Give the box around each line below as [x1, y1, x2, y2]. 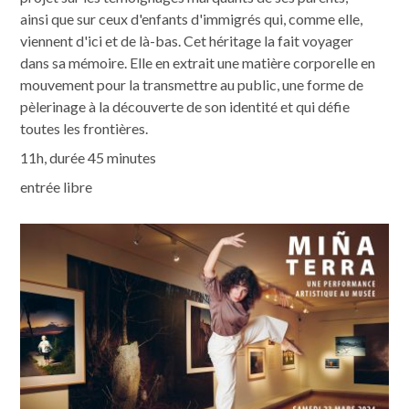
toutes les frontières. [20, 120, 149, 137]
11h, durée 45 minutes [20, 149, 157, 166]
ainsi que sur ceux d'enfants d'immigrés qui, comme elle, [20, 10, 363, 27]
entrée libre [20, 178, 93, 195]
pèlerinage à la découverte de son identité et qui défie [20, 98, 351, 115]
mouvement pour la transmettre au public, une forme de [20, 76, 364, 93]
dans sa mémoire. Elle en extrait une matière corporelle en [20, 54, 376, 71]
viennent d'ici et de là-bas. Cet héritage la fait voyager [20, 32, 354, 49]
